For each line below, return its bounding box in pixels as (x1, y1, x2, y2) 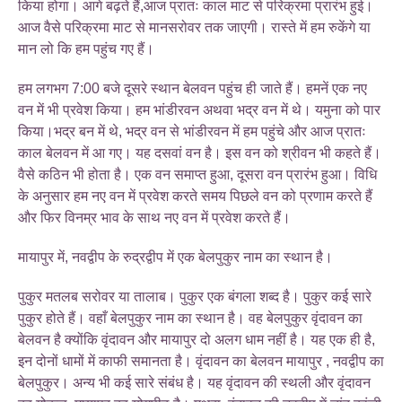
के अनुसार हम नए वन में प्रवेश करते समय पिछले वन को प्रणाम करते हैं (18, 188, 372, 204)
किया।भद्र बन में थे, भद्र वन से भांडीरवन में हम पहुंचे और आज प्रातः (18, 123, 366, 139)
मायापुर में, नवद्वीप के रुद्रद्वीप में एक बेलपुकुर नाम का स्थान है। (18, 249, 333, 265)
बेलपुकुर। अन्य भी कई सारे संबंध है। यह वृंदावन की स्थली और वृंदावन (18, 374, 371, 390)
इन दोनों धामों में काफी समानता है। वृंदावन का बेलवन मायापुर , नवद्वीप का (18, 353, 384, 369)
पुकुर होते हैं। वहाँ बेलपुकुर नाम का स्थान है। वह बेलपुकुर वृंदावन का (18, 310, 363, 326)
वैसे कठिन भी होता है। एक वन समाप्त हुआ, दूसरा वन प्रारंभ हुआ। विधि (18, 166, 377, 182)
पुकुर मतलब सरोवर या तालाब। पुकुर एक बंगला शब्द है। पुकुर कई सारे (18, 288, 371, 304)
